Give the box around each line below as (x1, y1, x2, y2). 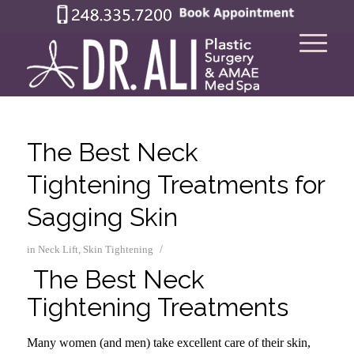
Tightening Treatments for (26, 170, 325, 199)
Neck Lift (37, 243, 78, 255)
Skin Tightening (82, 243, 153, 255)
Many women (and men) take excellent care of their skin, (26, 336, 311, 349)
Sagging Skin (26, 202, 178, 232)
